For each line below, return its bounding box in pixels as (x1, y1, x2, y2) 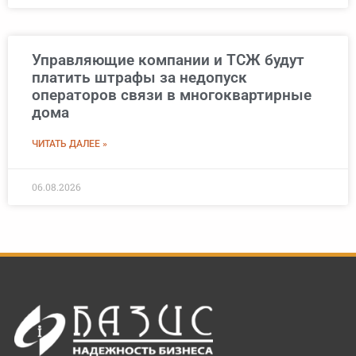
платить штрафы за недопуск (32, 68, 247, 87)
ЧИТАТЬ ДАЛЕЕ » (32, 138, 107, 150)
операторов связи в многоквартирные (32, 86, 311, 105)
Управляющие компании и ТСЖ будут (32, 51, 304, 70)
